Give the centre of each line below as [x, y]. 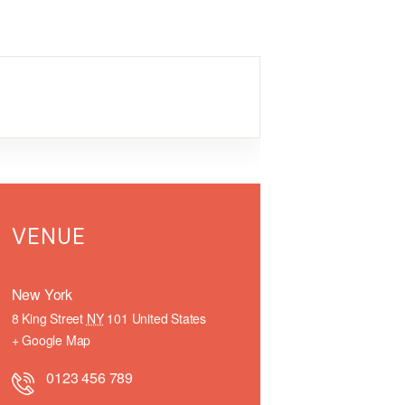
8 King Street [47, 318]
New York [42, 294]
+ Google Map [51, 340]
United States [169, 318]
